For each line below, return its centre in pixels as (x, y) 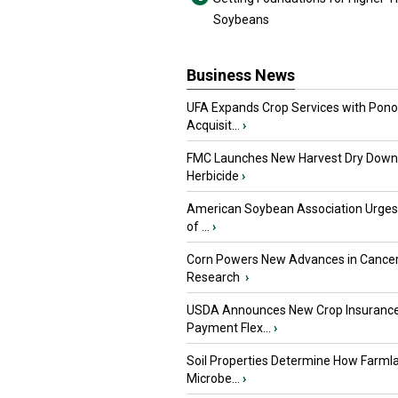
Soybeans (241, 20)
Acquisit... (213, 125)
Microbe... (213, 378)
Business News (241, 75)
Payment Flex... (229, 328)
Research (215, 277)
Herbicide (213, 176)
